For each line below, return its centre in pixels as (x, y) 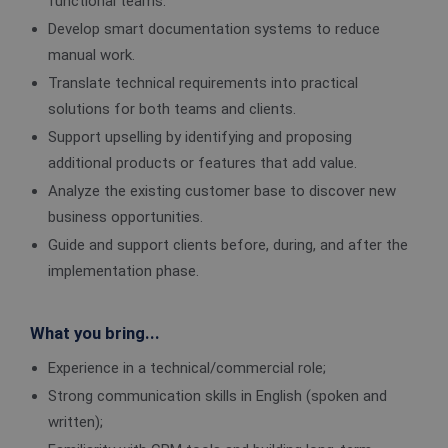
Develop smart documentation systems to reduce (214, 29)
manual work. (91, 55)
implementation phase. (123, 271)
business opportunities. (125, 217)
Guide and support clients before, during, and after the (228, 245)
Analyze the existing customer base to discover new (222, 191)
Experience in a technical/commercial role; (187, 368)
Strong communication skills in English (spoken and (217, 396)
